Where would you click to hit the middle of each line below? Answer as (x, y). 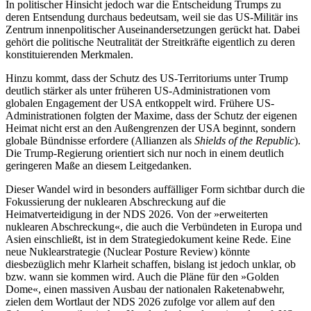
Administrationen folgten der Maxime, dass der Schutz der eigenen (151, 116)
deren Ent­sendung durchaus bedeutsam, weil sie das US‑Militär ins (152, 17)
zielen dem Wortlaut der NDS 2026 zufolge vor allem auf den (140, 302)
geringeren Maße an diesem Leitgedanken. (99, 166)
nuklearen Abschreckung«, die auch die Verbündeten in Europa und (154, 227)
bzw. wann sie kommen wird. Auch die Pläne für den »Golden (142, 277)
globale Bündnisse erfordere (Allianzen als (100, 141)
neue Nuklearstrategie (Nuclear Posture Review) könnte (128, 252)
